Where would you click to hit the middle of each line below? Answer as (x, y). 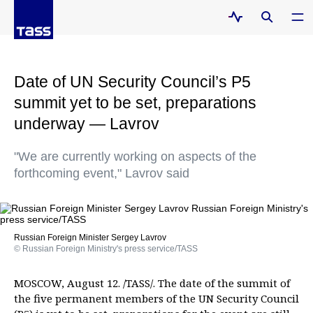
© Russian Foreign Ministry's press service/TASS (106, 249)
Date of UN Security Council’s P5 (132, 82)
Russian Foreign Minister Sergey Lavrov (90, 238)
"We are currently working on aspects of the (135, 156)
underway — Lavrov (87, 124)
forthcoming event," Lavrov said (102, 173)
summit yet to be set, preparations (135, 103)
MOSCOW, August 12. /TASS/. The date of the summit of (152, 283)
